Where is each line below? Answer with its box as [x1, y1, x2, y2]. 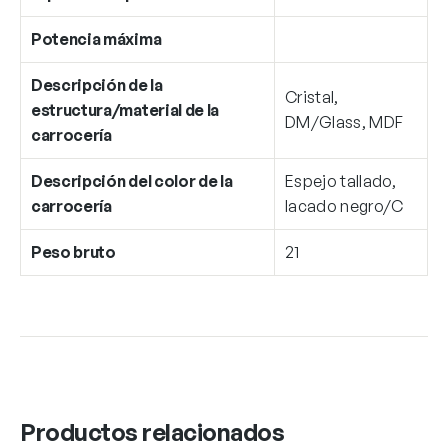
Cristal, [285, 87, 339, 108]
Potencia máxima [31, 29, 162, 50]
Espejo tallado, [285, 171, 397, 192]
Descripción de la [31, 75, 163, 96]
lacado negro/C [285, 196, 404, 217]
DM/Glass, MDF [285, 112, 404, 133]
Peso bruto [31, 242, 116, 263]
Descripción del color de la [31, 171, 233, 192]
